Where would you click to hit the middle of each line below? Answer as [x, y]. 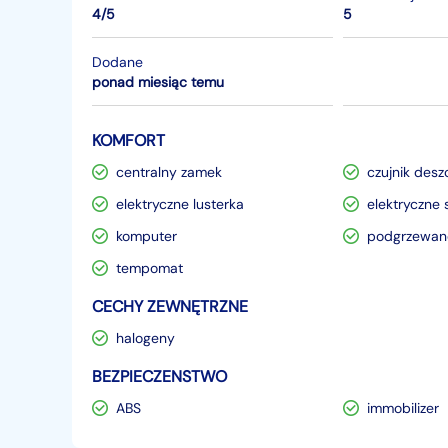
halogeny [145, 338]
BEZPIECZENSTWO [159, 376]
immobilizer [403, 408]
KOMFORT [128, 140]
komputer [146, 236]
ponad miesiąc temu [158, 81]
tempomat [149, 268]
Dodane [117, 61]
